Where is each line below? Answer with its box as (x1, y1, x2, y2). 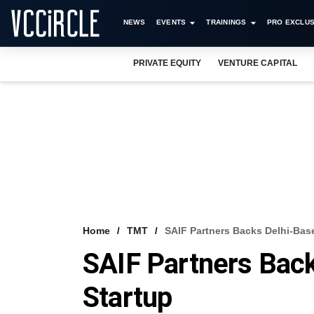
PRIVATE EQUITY (133, 58, 202, 68)
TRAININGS (206, 18, 247, 26)
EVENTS (156, 18, 186, 26)
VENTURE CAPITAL (218, 58, 297, 68)
